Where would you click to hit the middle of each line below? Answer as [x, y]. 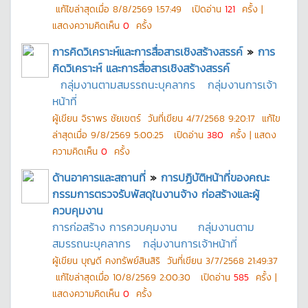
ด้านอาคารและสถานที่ [99, 177]
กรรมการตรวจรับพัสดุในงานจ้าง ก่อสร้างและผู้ [156, 194]
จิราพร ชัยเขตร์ [111, 118]
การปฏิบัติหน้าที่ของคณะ [215, 177]
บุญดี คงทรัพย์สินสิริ [121, 261]
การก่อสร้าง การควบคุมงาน [115, 227]
